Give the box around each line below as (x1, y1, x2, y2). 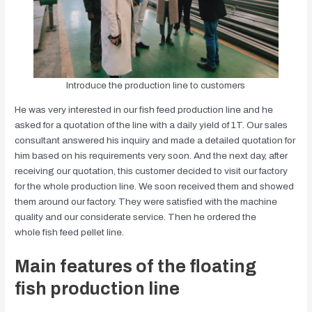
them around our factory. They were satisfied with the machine (15, 196, 278, 208)
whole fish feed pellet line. (15, 227, 125, 238)
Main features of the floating (15, 257, 257, 276)
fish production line (15, 279, 180, 299)
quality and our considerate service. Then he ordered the (15, 212, 257, 223)
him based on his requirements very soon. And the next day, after (15, 150, 288, 162)
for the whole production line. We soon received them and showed (15, 181, 295, 192)
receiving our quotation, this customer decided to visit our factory (15, 166, 288, 177)
